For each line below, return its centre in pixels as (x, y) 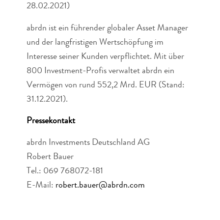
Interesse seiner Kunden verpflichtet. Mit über (105, 57)
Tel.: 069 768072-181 (65, 172)
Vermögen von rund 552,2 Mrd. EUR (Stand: (105, 85)
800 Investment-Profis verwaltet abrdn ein (100, 71)
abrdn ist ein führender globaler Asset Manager (107, 28)
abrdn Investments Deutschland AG (88, 143)
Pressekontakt (53, 122)
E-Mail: (41, 186)
